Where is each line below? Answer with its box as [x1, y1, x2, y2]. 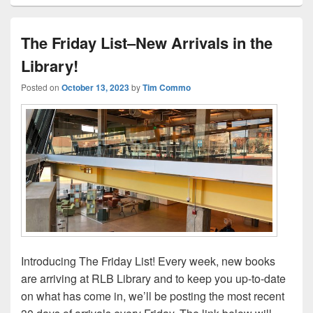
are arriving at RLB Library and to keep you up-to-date [21, 270, 286, 286]
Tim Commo [143, 81, 191, 94]
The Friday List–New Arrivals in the [21, 31, 272, 54]
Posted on [21, 81, 61, 94]
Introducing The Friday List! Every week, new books [21, 252, 275, 269]
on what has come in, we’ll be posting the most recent [21, 287, 284, 304]
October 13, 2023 [61, 81, 129, 94]
